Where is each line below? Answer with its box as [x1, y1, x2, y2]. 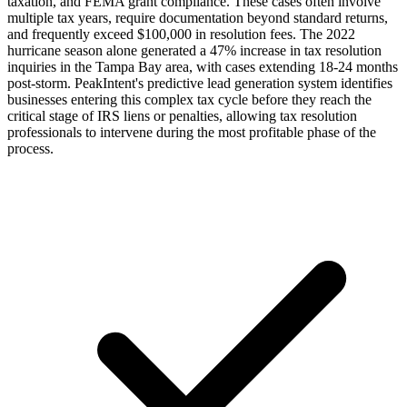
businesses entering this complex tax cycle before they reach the [7, 91, 372, 107]
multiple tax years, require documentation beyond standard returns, [7, 9, 388, 25]
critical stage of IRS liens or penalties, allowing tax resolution [7, 107, 357, 124]
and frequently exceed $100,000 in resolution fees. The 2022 [7, 25, 355, 42]
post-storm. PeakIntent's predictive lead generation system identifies [7, 74, 392, 91]
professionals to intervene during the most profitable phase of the [7, 124, 376, 140]
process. [7, 140, 54, 156]
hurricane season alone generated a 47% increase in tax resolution [7, 42, 382, 58]
